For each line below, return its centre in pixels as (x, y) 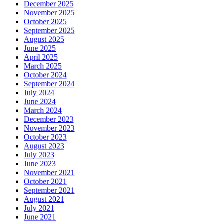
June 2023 (40, 164)
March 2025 (43, 66)
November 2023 (49, 128)
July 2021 (39, 208)
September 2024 (49, 84)
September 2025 (49, 31)
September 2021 (49, 190)
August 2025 (44, 39)
